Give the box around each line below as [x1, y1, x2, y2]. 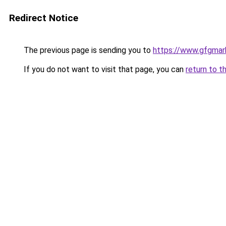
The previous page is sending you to [22, 45, 153, 55]
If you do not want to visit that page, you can [22, 65, 186, 74]
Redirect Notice [9, 12, 78, 24]
